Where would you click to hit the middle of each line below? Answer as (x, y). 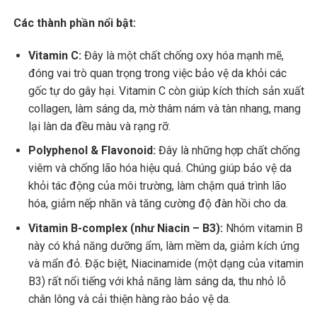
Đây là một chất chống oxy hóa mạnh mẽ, (183, 55)
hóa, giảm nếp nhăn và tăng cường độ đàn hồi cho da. (158, 204)
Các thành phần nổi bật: (75, 23)
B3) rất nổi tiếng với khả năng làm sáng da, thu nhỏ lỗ (157, 282)
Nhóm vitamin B (263, 229)
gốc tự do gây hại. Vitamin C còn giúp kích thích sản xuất (166, 91)
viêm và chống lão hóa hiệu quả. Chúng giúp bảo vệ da (160, 168)
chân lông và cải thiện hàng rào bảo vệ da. (129, 299)
